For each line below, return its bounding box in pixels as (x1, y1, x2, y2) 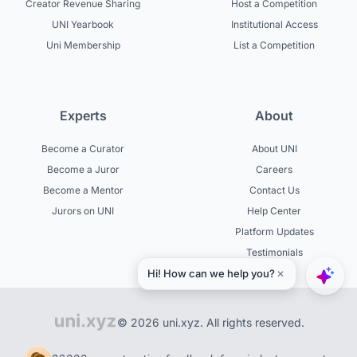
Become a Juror (46, 163, 120, 176)
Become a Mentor (42, 184, 124, 197)
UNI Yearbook (52, 18, 114, 31)
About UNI (251, 143, 297, 155)
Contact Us (249, 184, 300, 197)
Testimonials (245, 246, 303, 259)
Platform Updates (234, 226, 314, 238)
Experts (59, 108, 107, 124)
